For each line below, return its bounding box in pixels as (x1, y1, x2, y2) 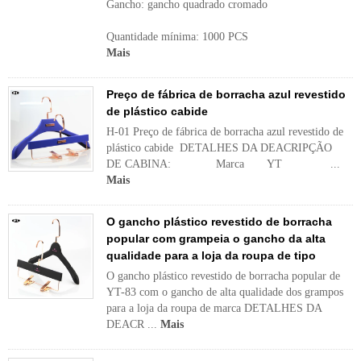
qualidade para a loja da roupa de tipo (106, 249, 316, 262)
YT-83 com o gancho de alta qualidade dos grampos (106, 286, 343, 298)
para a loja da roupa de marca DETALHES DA (106, 302, 322, 314)
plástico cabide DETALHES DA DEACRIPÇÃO (106, 142, 332, 154)
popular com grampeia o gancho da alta (106, 232, 326, 245)
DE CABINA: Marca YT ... (106, 158, 340, 170)
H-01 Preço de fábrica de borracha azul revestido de (106, 126, 343, 138)
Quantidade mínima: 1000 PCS (106, 31, 248, 43)
